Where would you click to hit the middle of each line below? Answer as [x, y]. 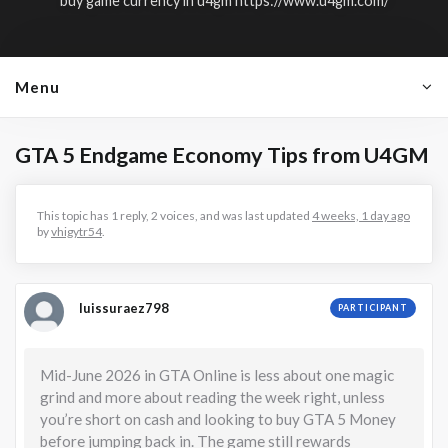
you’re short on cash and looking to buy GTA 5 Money [218, 418]
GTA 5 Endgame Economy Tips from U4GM [222, 154]
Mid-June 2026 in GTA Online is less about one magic [217, 374]
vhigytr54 [76, 231]
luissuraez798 [124, 307]
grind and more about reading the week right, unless [212, 396]
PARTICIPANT [373, 307]
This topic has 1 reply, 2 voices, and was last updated [174, 215]
